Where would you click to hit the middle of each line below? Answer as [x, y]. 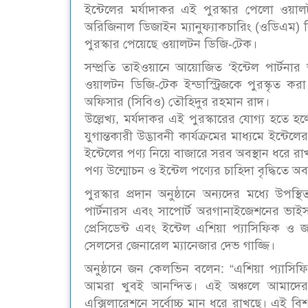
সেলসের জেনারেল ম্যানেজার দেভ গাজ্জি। [180, 245]
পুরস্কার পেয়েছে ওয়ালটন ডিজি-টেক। [171, 44]
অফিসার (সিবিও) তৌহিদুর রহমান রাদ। [177, 101]
